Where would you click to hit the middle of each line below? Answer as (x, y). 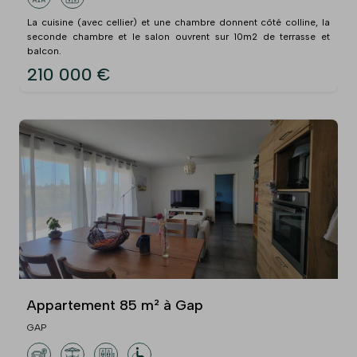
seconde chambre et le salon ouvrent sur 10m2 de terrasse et (178, 36)
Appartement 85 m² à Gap (115, 305)
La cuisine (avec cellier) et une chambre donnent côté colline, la (178, 22)
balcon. (44, 51)
